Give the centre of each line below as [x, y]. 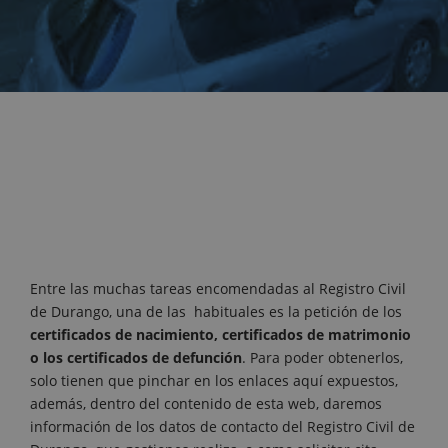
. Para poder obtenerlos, [322, 357]
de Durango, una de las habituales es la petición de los [216, 311]
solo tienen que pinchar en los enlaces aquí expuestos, [214, 380]
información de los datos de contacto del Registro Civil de [222, 426]
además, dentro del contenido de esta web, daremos [206, 403]
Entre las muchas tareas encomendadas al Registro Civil [218, 288]
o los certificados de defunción [136, 357]
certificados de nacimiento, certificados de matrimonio [220, 334]
